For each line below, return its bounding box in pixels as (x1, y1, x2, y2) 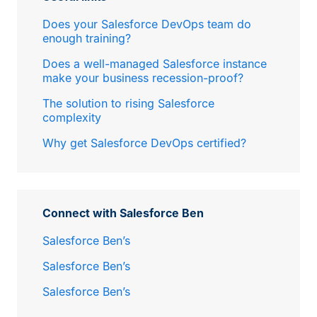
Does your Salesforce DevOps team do (42, 17, 251, 31)
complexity (42, 110, 101, 125)
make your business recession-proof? (42, 71, 243, 85)
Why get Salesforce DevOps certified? (42, 136, 246, 150)
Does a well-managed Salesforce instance (42, 57, 267, 71)
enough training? (42, 31, 131, 45)
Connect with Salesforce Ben (42, 206, 204, 220)
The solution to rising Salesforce (42, 96, 214, 110)
